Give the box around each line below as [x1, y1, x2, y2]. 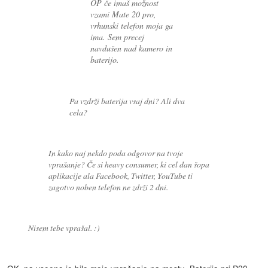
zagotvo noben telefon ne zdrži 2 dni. [48, 181, 169, 193]
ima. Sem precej [90, 31, 145, 43]
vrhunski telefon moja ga [90, 20, 173, 32]
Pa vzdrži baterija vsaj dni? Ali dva [69, 95, 185, 106]
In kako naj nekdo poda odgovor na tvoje [48, 147, 184, 159]
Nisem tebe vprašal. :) [28, 221, 100, 233]
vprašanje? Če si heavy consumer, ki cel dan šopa [48, 158, 210, 170]
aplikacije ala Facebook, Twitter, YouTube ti [48, 169, 193, 181]
